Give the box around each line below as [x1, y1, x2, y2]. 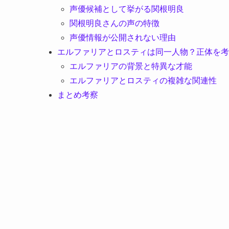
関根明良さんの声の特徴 [70, 18, 159, 28]
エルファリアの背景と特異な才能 [70, 61, 192, 71]
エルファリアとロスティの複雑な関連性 [70, 76, 217, 85]
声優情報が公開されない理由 [70, 33, 176, 42]
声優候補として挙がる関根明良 [70, 4, 184, 13]
